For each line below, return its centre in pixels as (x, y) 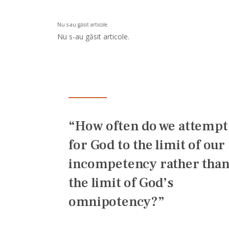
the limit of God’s (121, 183)
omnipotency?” (117, 202)
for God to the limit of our (147, 145)
